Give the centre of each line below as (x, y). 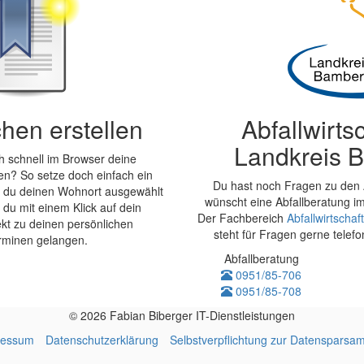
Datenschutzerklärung (102, 340)
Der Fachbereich (242, 218)
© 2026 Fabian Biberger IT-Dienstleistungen (182, 315)
